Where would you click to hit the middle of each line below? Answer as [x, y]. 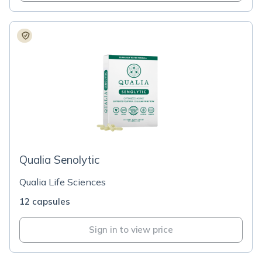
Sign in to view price [131, 230]
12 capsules [45, 201]
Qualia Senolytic [59, 160]
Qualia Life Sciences [63, 182]
